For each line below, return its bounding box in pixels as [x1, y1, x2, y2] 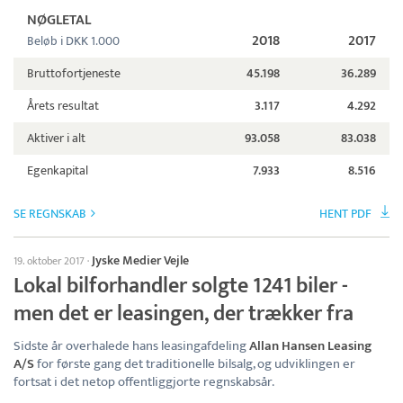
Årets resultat [27, 95, 99, 117]
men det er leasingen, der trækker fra [13, 296, 354, 333]
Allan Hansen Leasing [249, 335, 372, 358]
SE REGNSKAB [13, 203, 86, 225]
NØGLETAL [27, 8, 91, 33]
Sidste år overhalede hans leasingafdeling [13, 335, 249, 358]
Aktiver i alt [27, 128, 85, 149]
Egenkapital [27, 160, 88, 182]
